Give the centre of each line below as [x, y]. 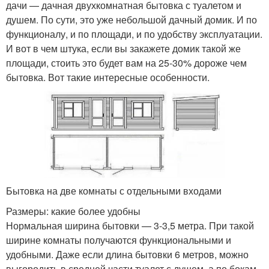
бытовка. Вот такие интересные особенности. [108, 77]
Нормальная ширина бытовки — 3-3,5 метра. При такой [130, 226]
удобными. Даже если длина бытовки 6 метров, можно [127, 255]
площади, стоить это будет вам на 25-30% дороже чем [126, 63]
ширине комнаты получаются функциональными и [119, 240]
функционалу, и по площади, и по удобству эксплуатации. [134, 34]
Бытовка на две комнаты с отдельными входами [114, 191]
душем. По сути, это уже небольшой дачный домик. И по [131, 20]
